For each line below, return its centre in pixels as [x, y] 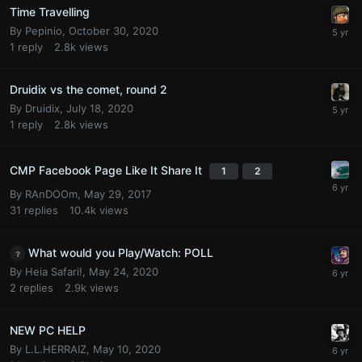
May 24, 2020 [124, 272]
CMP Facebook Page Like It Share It [107, 170]
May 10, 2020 [127, 349]
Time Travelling [50, 11]
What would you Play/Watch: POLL [121, 252]
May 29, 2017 [118, 194]
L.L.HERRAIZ [56, 349]
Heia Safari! [54, 272]
